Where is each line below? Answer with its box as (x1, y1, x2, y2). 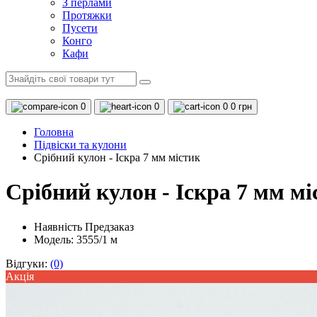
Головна (34, 126, 74, 138)
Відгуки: (6, 257, 50, 270)
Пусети (62, 22, 98, 34)
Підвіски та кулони (34, 139, 127, 151)
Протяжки (62, 9, 112, 21)
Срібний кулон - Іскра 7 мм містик (34, 151, 200, 163)
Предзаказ (85, 220, 134, 233)
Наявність (34, 220, 85, 233)
